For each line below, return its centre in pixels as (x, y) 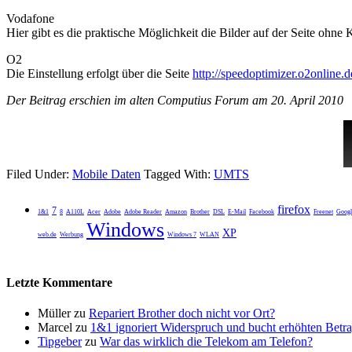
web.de (47, 234)
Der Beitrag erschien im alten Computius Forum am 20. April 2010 (175, 100)
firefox (294, 209)
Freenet (323, 211)
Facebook (262, 211)
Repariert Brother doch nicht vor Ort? (182, 313)
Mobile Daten (106, 174)
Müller (54, 313)
